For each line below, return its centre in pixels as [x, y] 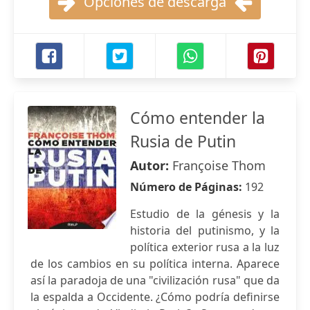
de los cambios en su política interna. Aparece [155, 264]
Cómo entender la [198, 118]
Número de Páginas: [188, 187]
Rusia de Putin [183, 141]
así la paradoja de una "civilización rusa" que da [155, 280]
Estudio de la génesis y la [205, 214]
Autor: [151, 165]
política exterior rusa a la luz [205, 247]
